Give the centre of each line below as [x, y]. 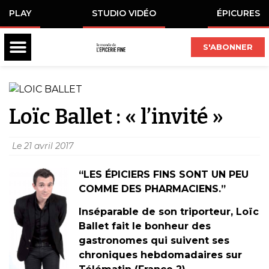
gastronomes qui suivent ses [154, 241]
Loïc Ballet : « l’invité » [116, 116]
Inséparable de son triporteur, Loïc [169, 212]
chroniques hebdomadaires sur [160, 255]
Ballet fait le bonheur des [145, 226]
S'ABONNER [228, 47]
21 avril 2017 [49, 146]
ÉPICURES [238, 13]
